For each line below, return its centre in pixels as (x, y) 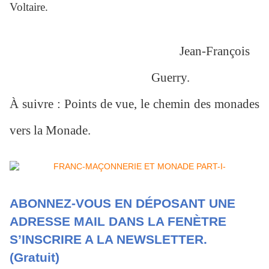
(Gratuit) (35, 258)
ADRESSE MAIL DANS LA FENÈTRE (118, 222)
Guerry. (171, 78)
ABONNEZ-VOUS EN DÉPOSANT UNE (122, 204)
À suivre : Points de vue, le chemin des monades (134, 104)
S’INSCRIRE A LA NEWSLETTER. (108, 240)
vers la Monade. (53, 131)
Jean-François (215, 51)
